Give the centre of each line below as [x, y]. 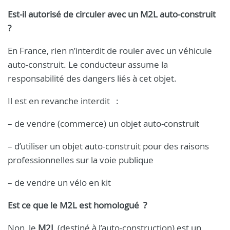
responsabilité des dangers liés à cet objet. [92, 78]
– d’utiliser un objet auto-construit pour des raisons [108, 146]
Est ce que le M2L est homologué [73, 205]
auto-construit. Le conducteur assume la [88, 64]
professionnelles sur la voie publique [81, 160]
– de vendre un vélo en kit [59, 183]
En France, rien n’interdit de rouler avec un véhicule [110, 51]
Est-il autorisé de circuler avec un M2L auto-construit [113, 14]
